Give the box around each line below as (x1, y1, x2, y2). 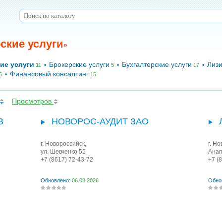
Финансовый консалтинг (10, 70, 89, 78)
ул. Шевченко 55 (41, 148, 86, 155)
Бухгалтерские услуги (122, 60, 192, 68)
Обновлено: (41, 177, 72, 183)
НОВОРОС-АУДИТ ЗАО (52, 116, 149, 126)
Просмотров (12, 97, 54, 105)
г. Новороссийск (41, 140, 85, 147)
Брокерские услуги (49, 60, 110, 68)
